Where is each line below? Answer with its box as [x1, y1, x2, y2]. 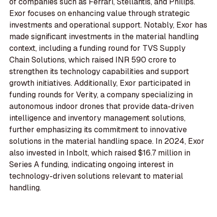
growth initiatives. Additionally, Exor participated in [9, 78, 191, 89]
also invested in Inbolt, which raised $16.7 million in [9, 148, 191, 158]
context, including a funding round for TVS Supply [9, 43, 186, 54]
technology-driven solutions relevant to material [9, 171, 184, 182]
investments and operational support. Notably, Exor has [9, 20, 208, 31]
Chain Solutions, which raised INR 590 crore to [9, 55, 177, 65]
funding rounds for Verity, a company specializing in [9, 90, 193, 100]
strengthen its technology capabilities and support [9, 66, 189, 77]
